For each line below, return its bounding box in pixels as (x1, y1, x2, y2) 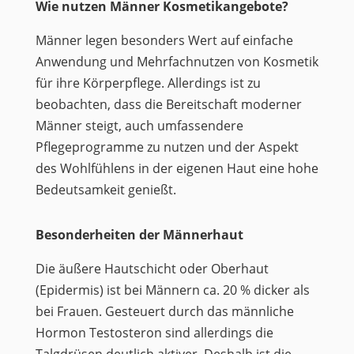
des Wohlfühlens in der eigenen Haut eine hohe (35, 160, 318, 177)
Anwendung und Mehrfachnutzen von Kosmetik (35, 53, 318, 70)
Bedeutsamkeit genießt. (35, 181, 176, 198)
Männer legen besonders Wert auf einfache (35, 32, 293, 49)
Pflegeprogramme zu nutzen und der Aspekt (35, 138, 299, 156)
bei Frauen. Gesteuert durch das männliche (35, 303, 294, 320)
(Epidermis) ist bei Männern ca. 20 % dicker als (35, 281, 310, 299)
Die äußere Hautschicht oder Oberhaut (35, 260, 269, 277)
